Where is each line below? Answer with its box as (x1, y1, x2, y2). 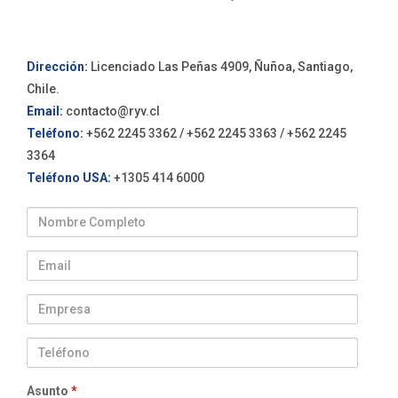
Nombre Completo (26, 208, 135, 223)
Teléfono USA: (27, 170, 111, 185)
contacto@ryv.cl (66, 103, 160, 118)
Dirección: (27, 59, 88, 74)
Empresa (26, 295, 78, 310)
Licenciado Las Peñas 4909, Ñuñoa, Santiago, (88, 59, 353, 74)
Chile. (27, 81, 60, 96)
